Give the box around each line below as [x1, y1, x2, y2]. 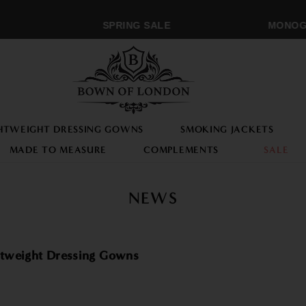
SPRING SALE [94, 20, 162, 31]
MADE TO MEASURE [9, 144, 107, 156]
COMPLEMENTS [143, 144, 219, 156]
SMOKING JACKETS [180, 124, 274, 135]
